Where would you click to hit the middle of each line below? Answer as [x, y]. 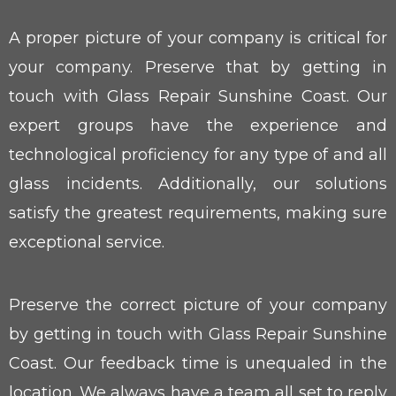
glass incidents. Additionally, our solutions [198, 184]
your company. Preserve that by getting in [198, 68]
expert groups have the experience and [198, 126]
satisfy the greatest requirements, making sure [198, 213]
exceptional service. [87, 243]
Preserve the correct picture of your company [198, 305]
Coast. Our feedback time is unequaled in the [198, 364]
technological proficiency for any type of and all [198, 155]
